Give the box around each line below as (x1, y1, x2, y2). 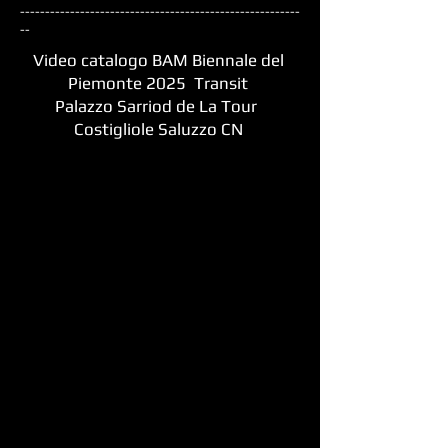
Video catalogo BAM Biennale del (32, 50, 284, 70)
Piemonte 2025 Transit (68, 73, 248, 93)
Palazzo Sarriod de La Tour (55, 96, 261, 116)
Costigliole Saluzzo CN (73, 119, 243, 139)
